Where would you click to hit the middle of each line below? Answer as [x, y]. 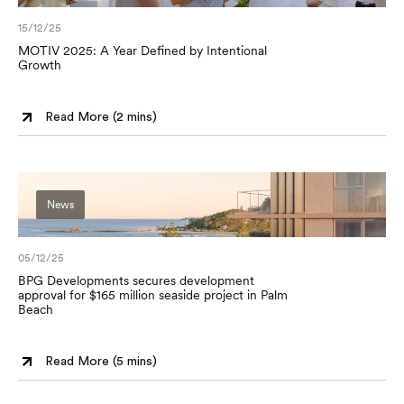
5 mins [134, 361]
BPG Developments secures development [136, 280]
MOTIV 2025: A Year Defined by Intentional [142, 50]
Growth [40, 65]
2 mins [134, 117]
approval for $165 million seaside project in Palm [153, 295]
